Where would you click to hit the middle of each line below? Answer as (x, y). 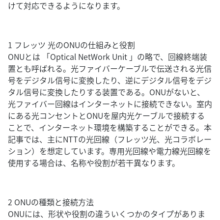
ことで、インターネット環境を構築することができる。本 (110, 127)
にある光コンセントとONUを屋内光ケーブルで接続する (106, 115)
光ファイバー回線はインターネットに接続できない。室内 (110, 104)
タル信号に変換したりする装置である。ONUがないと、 (106, 92)
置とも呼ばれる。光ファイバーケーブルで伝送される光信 (110, 68)
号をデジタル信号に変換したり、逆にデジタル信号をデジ (110, 80)
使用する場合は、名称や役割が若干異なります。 (94, 163)
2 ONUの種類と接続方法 (51, 202)
